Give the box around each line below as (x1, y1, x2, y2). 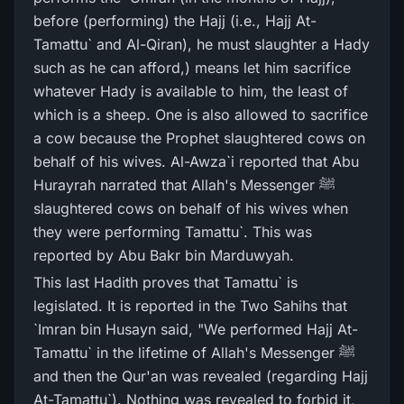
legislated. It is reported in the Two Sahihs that (33, 297, 347, 315)
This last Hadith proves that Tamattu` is (33, 273, 298, 291)
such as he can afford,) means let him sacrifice (33, 59, 351, 77)
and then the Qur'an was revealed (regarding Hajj (33, 367, 368, 385)
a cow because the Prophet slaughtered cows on (33, 129, 365, 147)
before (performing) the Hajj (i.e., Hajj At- (33, 12, 317, 30)
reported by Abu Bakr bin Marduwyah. (33, 246, 294, 264)
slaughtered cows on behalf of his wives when (33, 199, 348, 217)
